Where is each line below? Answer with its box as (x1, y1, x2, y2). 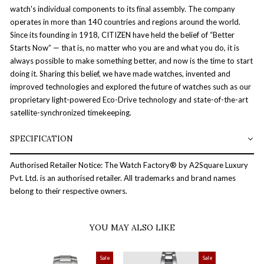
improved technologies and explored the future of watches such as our (10, 81, 251, 91)
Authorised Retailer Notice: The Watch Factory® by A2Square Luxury (10, 160, 248, 170)
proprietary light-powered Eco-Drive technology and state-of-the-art (10, 94, 248, 104)
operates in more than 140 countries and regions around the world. (10, 16, 240, 27)
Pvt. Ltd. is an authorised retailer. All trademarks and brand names (10, 173, 236, 183)
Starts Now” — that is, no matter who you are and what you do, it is (10, 42, 239, 52)
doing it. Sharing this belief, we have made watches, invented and (10, 68, 230, 78)
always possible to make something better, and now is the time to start (10, 55, 253, 65)
